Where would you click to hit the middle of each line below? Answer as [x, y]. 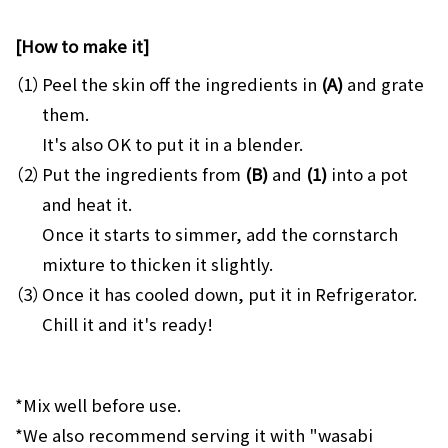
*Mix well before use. [97, 404]
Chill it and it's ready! [127, 324]
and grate [383, 84]
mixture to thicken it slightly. [157, 264]
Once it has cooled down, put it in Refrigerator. [229, 294]
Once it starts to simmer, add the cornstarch [219, 234]
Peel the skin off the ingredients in [181, 84]
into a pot [367, 174]
